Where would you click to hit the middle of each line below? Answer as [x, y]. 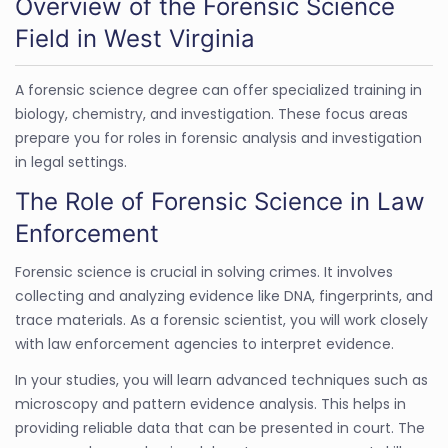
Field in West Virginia [135, 38]
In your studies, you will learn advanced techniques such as [221, 379]
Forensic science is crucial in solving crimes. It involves [204, 271]
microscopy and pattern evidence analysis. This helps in [210, 403]
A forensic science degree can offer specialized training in [218, 89]
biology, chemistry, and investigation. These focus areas [211, 113]
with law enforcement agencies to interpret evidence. [204, 343]
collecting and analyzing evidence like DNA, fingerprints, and [224, 295]
